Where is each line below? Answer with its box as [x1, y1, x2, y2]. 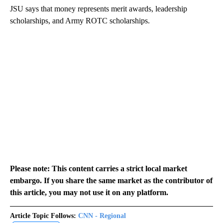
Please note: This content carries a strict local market [10, 164, 187, 173]
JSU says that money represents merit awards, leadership [10, 4, 187, 13]
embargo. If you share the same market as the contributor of [10, 176, 213, 185]
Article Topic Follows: [10, 212, 76, 220]
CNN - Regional [78, 212, 126, 220]
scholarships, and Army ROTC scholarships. [10, 16, 150, 25]
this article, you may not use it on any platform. [10, 188, 168, 197]
